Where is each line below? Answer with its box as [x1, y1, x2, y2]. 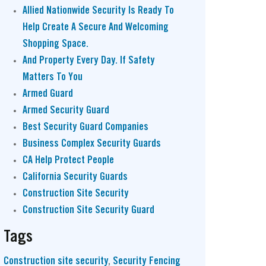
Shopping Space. [23, 39, 88, 49]
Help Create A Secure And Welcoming [23, 23, 169, 32]
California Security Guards [23, 172, 128, 182]
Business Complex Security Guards [23, 139, 161, 148]
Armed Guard [23, 89, 73, 99]
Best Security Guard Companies [23, 122, 148, 132]
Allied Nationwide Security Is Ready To [23, 6, 174, 15]
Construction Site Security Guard [23, 205, 154, 215]
